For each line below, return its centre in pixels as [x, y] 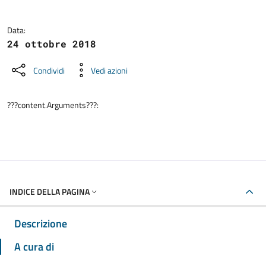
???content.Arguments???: [53, 105]
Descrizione [41, 224]
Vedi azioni [109, 70]
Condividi [49, 70]
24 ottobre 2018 [52, 44]
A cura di [34, 247]
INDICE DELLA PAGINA [50, 191]
